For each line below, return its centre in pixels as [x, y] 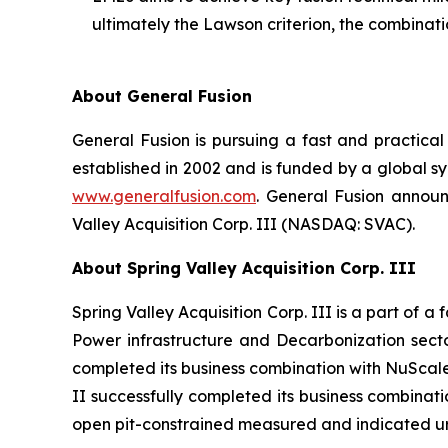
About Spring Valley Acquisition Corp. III [244, 267]
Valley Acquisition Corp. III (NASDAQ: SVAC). [243, 223]
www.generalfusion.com [164, 195]
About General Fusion [162, 95]
